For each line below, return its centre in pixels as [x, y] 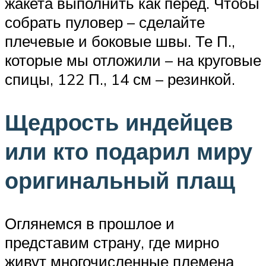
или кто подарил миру [129, 151]
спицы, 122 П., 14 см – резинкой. [120, 79]
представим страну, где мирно [112, 242]
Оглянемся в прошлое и [90, 223]
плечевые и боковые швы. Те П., [120, 41]
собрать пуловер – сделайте [105, 22]
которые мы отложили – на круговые [133, 60]
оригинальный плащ [120, 180]
